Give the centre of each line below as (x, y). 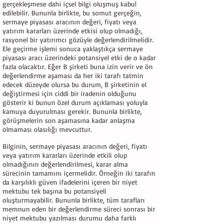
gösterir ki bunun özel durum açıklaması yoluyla (75, 102)
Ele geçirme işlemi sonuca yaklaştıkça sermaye (73, 49)
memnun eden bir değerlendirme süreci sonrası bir (79, 209)
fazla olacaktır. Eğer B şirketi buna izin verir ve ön (78, 66)
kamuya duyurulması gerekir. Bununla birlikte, (72, 111)
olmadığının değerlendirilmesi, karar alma (65, 164)
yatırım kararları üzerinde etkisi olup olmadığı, (72, 31)
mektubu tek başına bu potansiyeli (55, 191)
